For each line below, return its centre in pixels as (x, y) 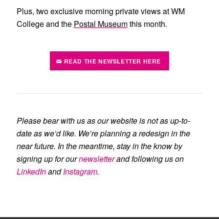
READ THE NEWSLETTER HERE (112, 61)
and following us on (149, 159)
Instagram (80, 171)
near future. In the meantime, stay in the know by (99, 146)
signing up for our (47, 159)
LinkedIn (31, 171)
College (30, 24)
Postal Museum (100, 24)
